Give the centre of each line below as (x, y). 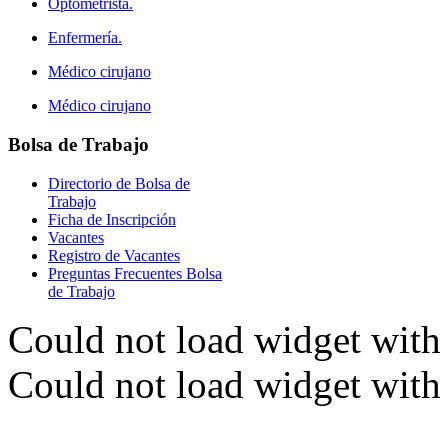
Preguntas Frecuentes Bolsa (135, 273)
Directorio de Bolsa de (119, 183)
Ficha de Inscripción (112, 219)
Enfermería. (85, 38)
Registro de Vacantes (114, 255)
